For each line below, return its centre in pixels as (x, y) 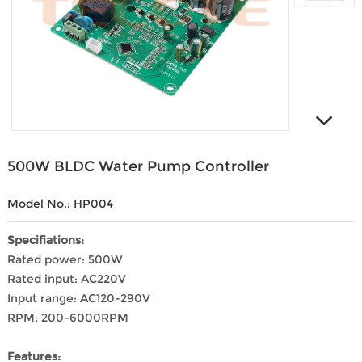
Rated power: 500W (65, 260)
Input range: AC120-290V (80, 299)
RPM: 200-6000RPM (67, 318)
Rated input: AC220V (66, 279)
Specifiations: (47, 240)
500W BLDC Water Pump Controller (138, 167)
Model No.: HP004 (60, 204)
